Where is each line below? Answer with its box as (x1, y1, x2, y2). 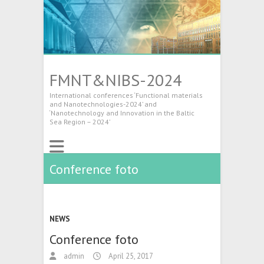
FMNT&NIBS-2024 (49, 68, 181, 91)
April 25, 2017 (107, 250, 153, 261)
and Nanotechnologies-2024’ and (49, 99, 157, 108)
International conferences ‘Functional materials (49, 90, 203, 100)
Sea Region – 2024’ (49, 117, 110, 126)
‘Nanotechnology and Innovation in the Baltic (49, 108, 194, 117)
